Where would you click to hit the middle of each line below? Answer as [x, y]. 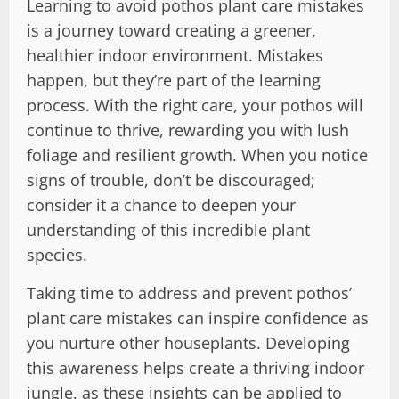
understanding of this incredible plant [168, 229]
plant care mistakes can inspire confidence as [198, 318]
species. [57, 254]
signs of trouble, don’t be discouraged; [171, 179]
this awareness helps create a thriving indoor [195, 367]
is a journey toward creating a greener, [171, 30]
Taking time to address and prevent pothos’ [189, 293]
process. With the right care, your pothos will [195, 105]
